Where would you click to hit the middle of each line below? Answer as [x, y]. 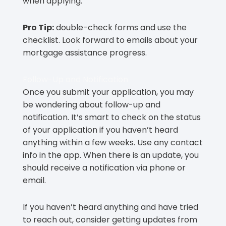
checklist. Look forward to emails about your [110, 40]
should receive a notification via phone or [104, 167]
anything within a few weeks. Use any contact [113, 142]
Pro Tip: [38, 27]
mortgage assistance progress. [85, 52]
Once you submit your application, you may [108, 92]
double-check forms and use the [120, 27]
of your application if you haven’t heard [100, 130]
